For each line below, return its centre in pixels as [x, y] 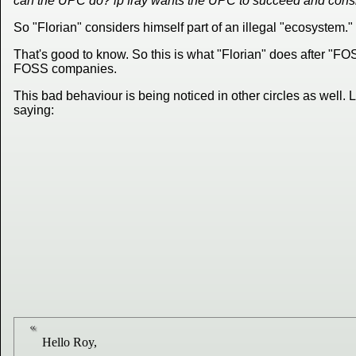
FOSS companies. [65, 69]
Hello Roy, [70, 342]
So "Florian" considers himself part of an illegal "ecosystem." [183, 28]
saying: [34, 110]
